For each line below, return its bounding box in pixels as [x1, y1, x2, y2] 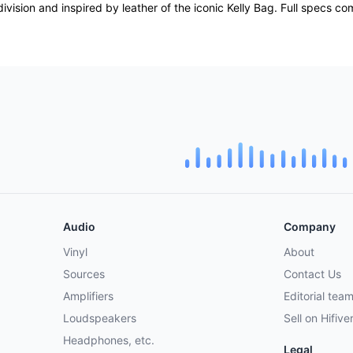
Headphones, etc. [63, 333, 154, 347]
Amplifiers [63, 289, 113, 303]
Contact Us [284, 267, 341, 281]
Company [284, 220, 336, 233]
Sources [63, 267, 105, 281]
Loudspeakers [63, 311, 136, 325]
